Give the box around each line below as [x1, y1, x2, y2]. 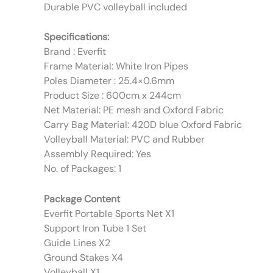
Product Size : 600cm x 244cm [44, 89, 181, 102]
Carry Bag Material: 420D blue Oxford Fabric [44, 118, 242, 132]
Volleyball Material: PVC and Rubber [44, 133, 205, 146]
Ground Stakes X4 [44, 250, 123, 264]
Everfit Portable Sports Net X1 [44, 207, 174, 220]
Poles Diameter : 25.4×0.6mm [44, 74, 174, 88]
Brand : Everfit [44, 45, 106, 58]
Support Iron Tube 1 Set [44, 221, 146, 235]
